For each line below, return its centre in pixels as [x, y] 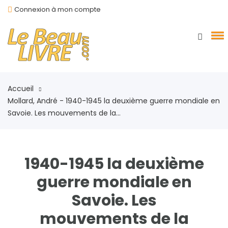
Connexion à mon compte [58, 9]
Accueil [21, 89]
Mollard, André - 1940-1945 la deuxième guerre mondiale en [114, 101]
